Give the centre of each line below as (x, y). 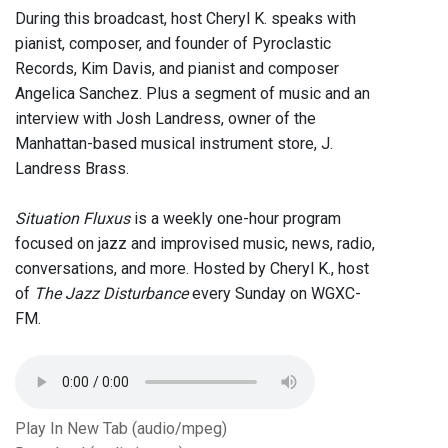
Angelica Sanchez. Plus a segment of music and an (192, 94)
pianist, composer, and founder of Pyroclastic (173, 44)
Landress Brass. (72, 169)
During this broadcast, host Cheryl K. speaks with (185, 19)
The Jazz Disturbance (111, 294)
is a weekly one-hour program (235, 219)
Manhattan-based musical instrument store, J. (174, 144)
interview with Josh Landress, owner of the (165, 119)
